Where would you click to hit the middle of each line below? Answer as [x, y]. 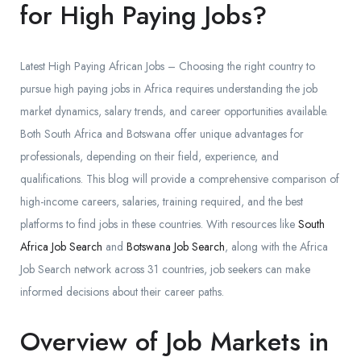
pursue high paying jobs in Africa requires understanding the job [169, 89]
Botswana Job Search [176, 247]
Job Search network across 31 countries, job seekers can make [165, 270]
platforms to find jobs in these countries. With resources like [159, 224]
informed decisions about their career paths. [122, 292]
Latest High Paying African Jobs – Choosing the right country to [168, 66]
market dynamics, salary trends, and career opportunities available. [174, 112]
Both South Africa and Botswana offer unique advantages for [162, 134]
